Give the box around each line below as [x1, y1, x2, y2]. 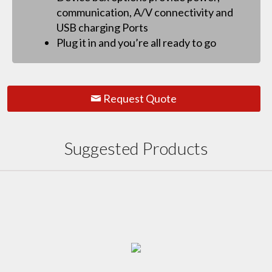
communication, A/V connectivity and [56, 5, 234, 19]
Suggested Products [64, 138, 208, 159]
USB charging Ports [56, 21, 149, 35]
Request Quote [101, 91, 177, 105]
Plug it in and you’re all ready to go [56, 36, 217, 50]
